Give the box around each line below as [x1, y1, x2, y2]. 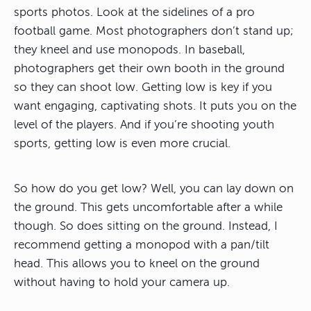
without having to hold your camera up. [14, 275, 230, 289]
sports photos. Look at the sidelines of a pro [14, 5, 255, 19]
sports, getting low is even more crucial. [14, 136, 230, 150]
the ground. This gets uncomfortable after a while [14, 200, 283, 214]
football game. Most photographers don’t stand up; [14, 24, 294, 37]
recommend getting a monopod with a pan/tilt [14, 237, 269, 251]
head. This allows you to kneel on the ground [14, 256, 260, 270]
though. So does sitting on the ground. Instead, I [14, 219, 278, 233]
